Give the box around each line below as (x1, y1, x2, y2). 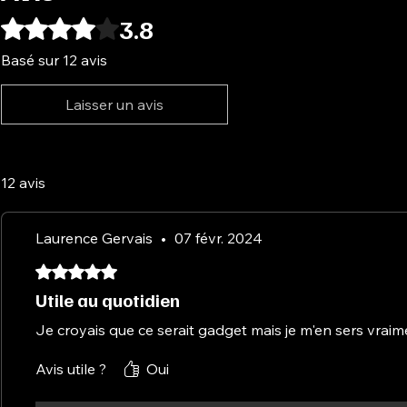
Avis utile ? (35, 359, 106, 378)
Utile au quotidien (35, 287, 180, 312)
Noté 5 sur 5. (35, 261, 116, 277)
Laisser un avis (65, 94, 164, 114)
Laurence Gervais (35, 228, 153, 247)
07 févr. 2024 (174, 228, 263, 247)
